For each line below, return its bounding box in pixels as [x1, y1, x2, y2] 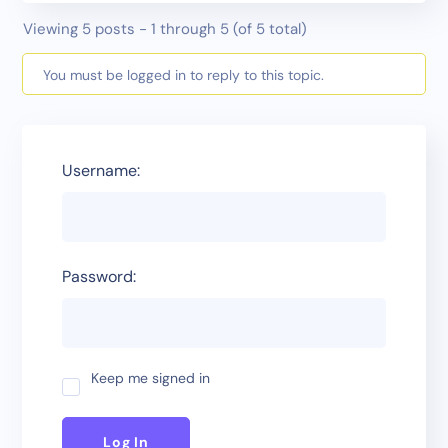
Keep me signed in [91, 368, 211, 387]
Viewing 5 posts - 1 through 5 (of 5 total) [23, 19, 308, 40]
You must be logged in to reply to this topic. [42, 65, 324, 84]
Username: [62, 159, 141, 181]
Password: [62, 265, 137, 287]
